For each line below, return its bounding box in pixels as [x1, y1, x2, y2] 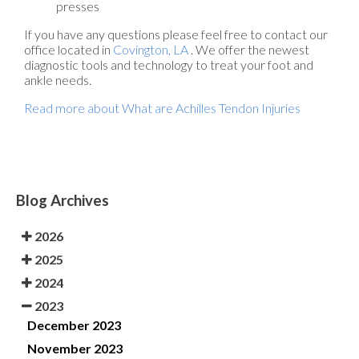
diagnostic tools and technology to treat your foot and [24, 56, 313, 72]
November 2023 [27, 340, 123, 356]
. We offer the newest [191, 41, 309, 57]
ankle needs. [24, 71, 91, 87]
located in [55, 41, 113, 57]
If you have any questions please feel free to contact [24, 26, 309, 42]
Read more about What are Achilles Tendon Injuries [24, 99, 301, 115]
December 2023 [27, 317, 121, 333]
